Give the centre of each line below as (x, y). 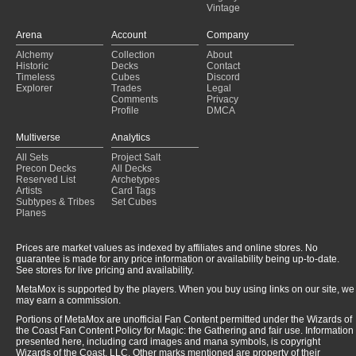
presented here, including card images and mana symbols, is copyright (168, 341)
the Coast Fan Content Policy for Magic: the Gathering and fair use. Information (185, 330)
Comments (135, 99)
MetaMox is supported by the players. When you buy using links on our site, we (185, 289)
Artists (29, 190)
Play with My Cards (75, 29)
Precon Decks (46, 168)
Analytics (131, 137)
